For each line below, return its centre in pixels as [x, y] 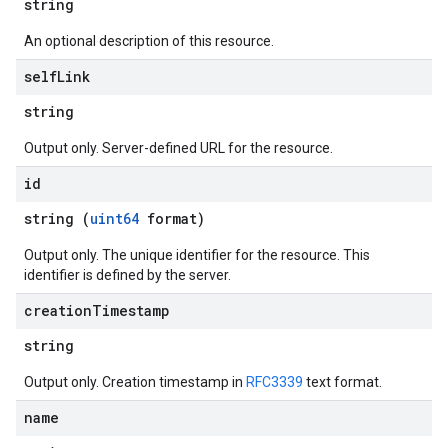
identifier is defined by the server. [127, 275]
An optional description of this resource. [149, 41]
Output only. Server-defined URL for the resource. [178, 148]
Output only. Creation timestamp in [135, 382]
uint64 [114, 218]
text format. [342, 382]
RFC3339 [274, 382]
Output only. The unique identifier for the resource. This [197, 255]
